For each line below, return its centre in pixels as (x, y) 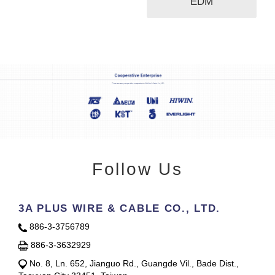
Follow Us (137, 169)
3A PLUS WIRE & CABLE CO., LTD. (119, 209)
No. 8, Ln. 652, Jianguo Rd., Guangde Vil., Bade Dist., (133, 264)
